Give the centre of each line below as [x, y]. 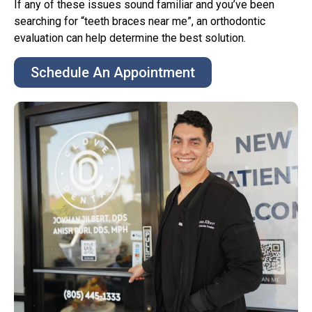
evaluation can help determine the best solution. [130, 38]
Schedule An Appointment [113, 72]
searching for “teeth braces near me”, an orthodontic [140, 22]
